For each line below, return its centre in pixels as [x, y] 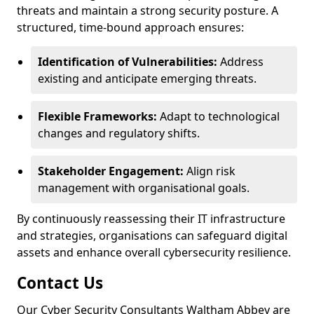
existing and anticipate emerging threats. [147, 78]
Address [240, 62]
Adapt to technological [218, 116]
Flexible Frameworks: [97, 116]
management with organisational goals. [144, 188]
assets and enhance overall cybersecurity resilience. [154, 252]
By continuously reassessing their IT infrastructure [151, 219]
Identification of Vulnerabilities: [128, 62]
